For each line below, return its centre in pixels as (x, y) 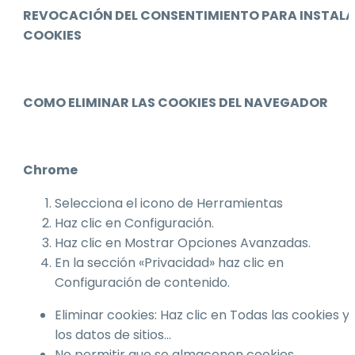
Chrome (50, 170)
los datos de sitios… (113, 335)
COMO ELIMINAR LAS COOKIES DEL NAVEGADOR (176, 102)
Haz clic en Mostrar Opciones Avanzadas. (183, 243)
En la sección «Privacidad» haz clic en (169, 263)
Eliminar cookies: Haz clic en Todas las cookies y (202, 315)
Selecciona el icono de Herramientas (169, 204)
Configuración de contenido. (142, 283)
